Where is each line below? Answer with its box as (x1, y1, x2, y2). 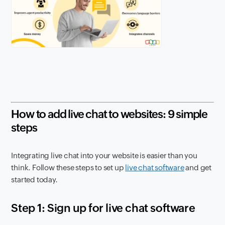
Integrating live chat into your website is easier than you (11, 151, 197, 160)
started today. (11, 175, 58, 184)
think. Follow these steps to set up (11, 163, 126, 172)
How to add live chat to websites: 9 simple (11, 107, 208, 121)
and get (184, 163, 212, 172)
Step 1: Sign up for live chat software (11, 201, 195, 214)
